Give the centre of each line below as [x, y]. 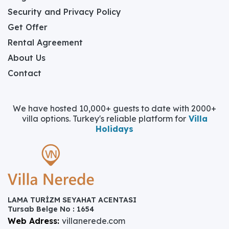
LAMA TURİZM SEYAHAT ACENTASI [72, 200]
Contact [25, 73]
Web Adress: [33, 221]
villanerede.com [94, 221]
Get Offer [28, 27]
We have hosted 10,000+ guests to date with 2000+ [114, 108]
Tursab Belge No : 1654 [51, 209]
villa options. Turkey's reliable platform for [104, 118]
